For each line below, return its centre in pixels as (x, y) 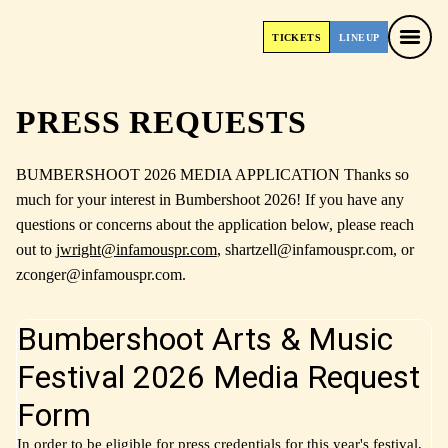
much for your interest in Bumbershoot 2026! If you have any (209, 199)
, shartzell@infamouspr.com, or (315, 249)
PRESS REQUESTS (161, 122)
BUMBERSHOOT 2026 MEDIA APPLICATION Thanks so (212, 174)
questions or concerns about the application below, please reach (214, 224)
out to (35, 249)
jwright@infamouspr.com (136, 249)
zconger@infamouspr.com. (100, 274)
